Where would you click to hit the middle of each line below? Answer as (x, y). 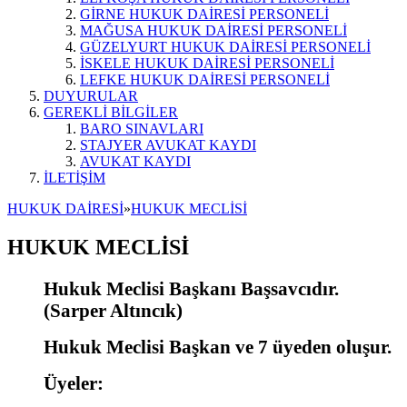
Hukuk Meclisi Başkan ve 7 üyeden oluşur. (218, 346)
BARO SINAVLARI (142, 129)
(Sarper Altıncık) (113, 310)
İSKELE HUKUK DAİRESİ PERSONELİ (207, 63)
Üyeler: (74, 382)
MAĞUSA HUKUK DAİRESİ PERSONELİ (213, 30)
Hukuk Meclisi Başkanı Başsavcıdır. (191, 288)
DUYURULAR (91, 96)
